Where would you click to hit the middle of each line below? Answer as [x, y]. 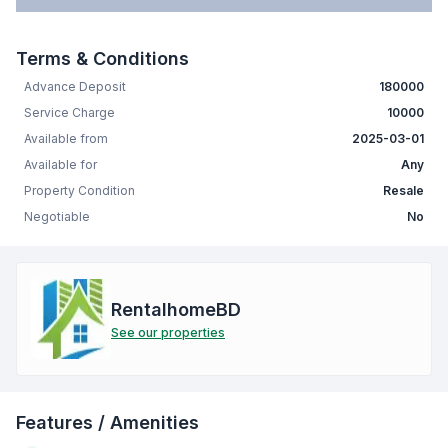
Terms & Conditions [102, 59]
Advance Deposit [75, 87]
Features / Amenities [107, 423]
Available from [66, 139]
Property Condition [79, 191]
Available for [60, 165]
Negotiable [57, 217]
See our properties [168, 333]
